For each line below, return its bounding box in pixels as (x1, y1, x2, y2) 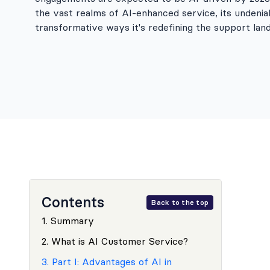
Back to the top (151, 198, 209, 207)
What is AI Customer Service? (51, 235, 188, 247)
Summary (51, 215, 94, 227)
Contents (42, 193, 104, 211)
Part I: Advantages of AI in (52, 256, 172, 268)
